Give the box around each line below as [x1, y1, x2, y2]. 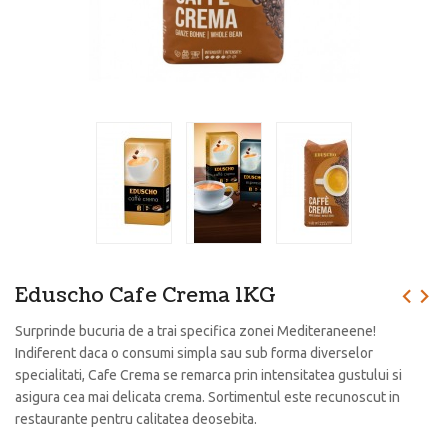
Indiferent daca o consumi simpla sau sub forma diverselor [15, 345, 373, 362]
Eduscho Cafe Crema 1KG [15, 282, 276, 311]
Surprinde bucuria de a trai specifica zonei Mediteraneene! [15, 323, 376, 340]
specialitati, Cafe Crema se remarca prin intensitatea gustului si [15, 367, 402, 384]
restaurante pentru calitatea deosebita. [15, 411, 257, 428]
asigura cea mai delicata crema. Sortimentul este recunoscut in [15, 389, 400, 406]
